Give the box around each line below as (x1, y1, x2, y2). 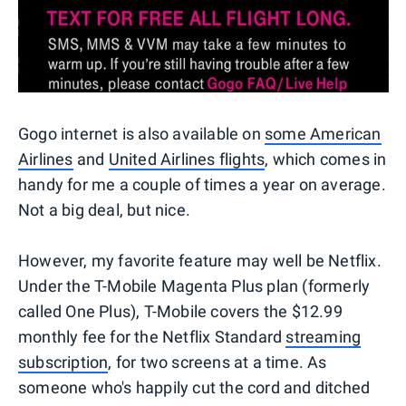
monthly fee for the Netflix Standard (18, 327, 286, 347)
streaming (285, 327, 362, 347)
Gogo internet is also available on (18, 124, 265, 144)
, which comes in (265, 150, 387, 169)
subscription (18, 353, 109, 372)
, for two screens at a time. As (108, 353, 327, 372)
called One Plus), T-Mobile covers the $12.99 (18, 302, 343, 322)
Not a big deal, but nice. (18, 200, 190, 220)
